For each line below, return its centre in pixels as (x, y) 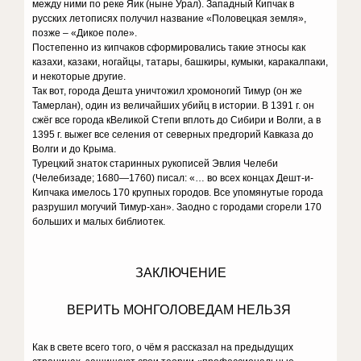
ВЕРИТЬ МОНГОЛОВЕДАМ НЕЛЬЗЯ (180, 310)
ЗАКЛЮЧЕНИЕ (180, 273)
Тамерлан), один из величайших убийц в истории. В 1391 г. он (174, 106)
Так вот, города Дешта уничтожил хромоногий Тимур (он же (168, 91)
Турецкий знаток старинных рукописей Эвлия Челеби (156, 164)
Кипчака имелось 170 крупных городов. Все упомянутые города (178, 193)
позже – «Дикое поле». (85, 33)
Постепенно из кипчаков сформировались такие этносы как (169, 48)
